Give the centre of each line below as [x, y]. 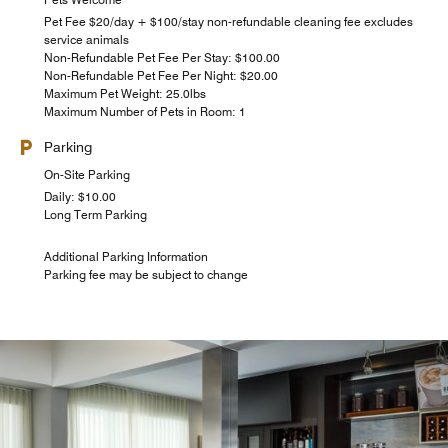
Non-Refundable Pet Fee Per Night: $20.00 [161, 75]
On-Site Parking [87, 174]
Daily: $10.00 [80, 196]
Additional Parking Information [126, 256]
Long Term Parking [95, 214]
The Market [224, 424]
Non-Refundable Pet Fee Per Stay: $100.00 [162, 57]
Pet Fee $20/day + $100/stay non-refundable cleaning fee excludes [228, 21]
